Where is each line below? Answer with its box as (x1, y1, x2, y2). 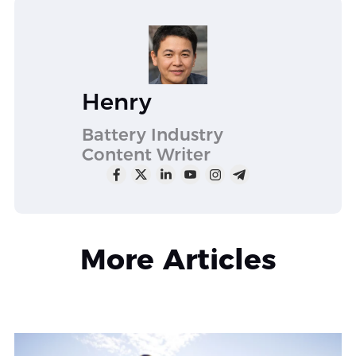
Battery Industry (81, 124, 223, 145)
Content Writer (81, 144, 211, 165)
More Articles (79, 241, 277, 277)
